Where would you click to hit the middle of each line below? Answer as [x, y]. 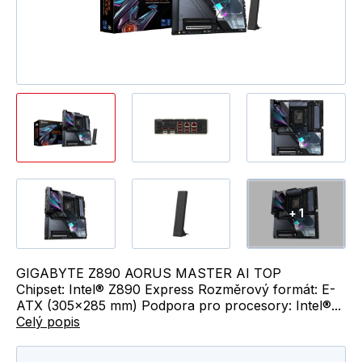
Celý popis [48, 321]
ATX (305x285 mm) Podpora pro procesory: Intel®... [179, 305]
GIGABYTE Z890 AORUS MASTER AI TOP [149, 273]
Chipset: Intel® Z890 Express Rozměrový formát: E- [176, 289]
